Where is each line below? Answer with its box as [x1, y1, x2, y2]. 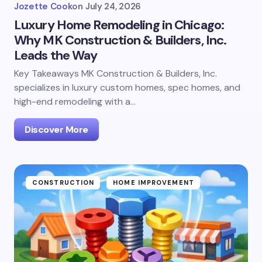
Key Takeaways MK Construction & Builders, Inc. [14, 67, 217, 80]
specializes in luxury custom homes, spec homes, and [14, 81, 240, 94]
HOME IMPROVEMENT [113, 178, 194, 187]
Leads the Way [14, 47, 98, 64]
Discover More [25, 123, 88, 136]
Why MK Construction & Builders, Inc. [14, 32, 227, 49]
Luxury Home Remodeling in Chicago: [14, 16, 225, 33]
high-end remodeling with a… [14, 95, 136, 108]
